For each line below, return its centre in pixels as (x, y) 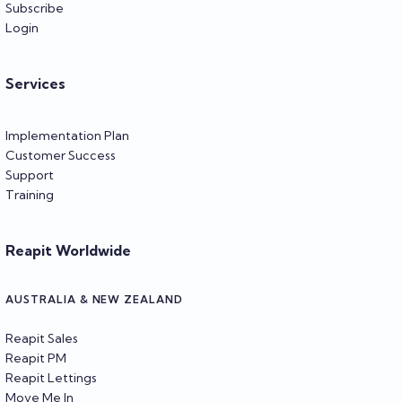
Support (30, 175)
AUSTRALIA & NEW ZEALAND (95, 299)
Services (35, 83)
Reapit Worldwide (68, 250)
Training (30, 194)
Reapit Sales (42, 338)
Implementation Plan (67, 135)
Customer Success (61, 155)
